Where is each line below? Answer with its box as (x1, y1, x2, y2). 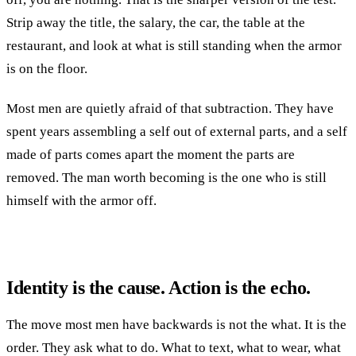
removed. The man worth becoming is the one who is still (6, 170, 327, 186)
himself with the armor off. (6, 193, 157, 209)
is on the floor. (6, 60, 87, 76)
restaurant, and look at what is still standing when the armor (6, 37, 342, 53)
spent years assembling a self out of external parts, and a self (6, 124, 347, 140)
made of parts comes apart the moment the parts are (6, 147, 295, 163)
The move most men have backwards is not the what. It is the (6, 317, 346, 333)
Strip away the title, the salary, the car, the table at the (6, 14, 305, 30)
